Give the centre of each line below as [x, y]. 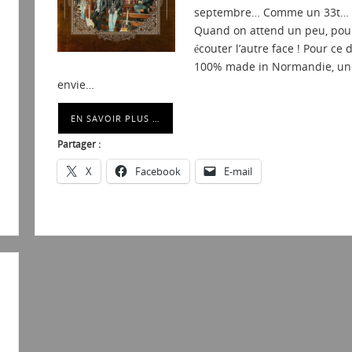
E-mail [238, 172]
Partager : [79, 145]
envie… [75, 85]
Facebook [158, 172]
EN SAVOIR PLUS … [115, 119]
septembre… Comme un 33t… [271, 13]
